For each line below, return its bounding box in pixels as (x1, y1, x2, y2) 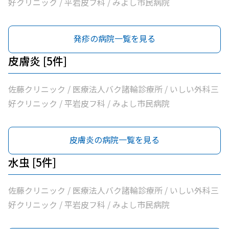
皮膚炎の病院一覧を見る (70, 133, 159, 146)
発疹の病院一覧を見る (74, 32, 155, 44)
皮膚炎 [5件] (8, 53, 67, 68)
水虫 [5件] (8, 154, 56, 170)
